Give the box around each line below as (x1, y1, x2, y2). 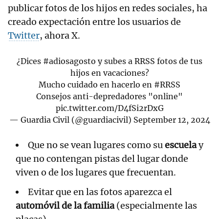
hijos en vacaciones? (70, 67, 149, 78)
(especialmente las (116, 199, 197, 211)
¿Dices (17, 56, 43, 66)
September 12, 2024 (133, 114, 210, 125)
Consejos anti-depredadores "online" (36, 91, 183, 101)
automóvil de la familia (16, 199, 116, 211)
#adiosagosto (43, 56, 96, 66)
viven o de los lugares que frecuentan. (16, 166, 176, 178)
